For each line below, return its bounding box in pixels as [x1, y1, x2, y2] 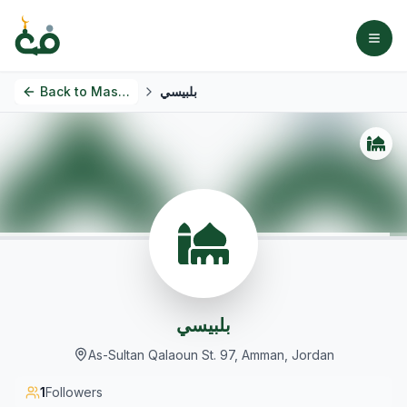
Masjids [91, 84, 118, 99]
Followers [45, 384, 103, 400]
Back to [40, 84, 87, 99]
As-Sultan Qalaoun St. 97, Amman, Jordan [87, 347, 334, 362]
